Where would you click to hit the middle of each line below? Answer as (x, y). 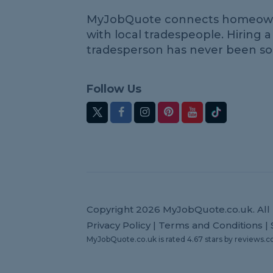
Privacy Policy (119, 225)
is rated (173, 239)
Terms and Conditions (211, 225)
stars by (219, 239)
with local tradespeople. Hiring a (179, 35)
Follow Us (114, 89)
